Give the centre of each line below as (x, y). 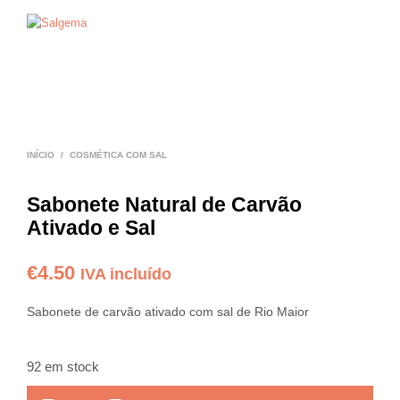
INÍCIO (41, 155)
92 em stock (63, 367)
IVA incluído (126, 274)
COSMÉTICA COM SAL (118, 155)
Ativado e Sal (91, 228)
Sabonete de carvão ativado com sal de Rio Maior (168, 312)
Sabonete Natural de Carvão (164, 204)
